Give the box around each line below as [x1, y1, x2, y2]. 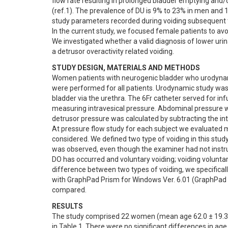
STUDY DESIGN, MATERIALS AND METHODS [52, 64, 200, 72]
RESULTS [52, 202, 83, 210]
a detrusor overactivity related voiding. [52, 47, 174, 55]
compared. [52, 186, 87, 194]
